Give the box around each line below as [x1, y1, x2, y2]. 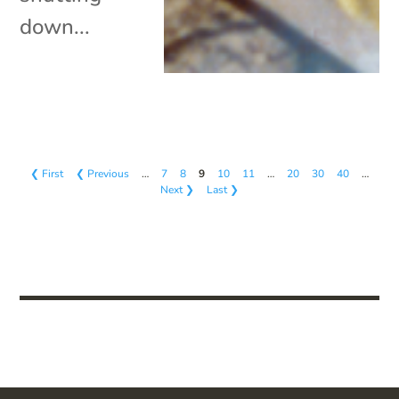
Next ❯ [160, 182, 194, 197]
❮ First [30, 166, 63, 181]
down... [20, 12, 91, 41]
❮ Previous [76, 166, 129, 181]
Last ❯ [207, 182, 239, 197]
